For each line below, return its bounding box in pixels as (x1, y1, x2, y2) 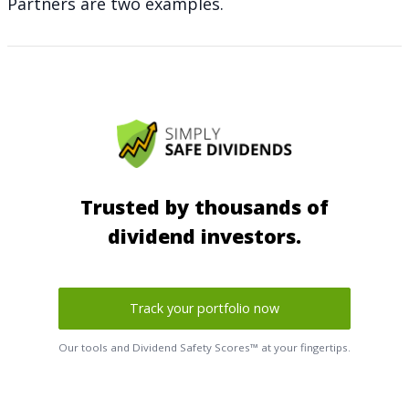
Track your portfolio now (130, 299, 279, 318)
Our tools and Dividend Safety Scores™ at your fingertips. (58, 341, 351, 355)
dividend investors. (108, 223, 301, 250)
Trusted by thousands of (80, 194, 329, 221)
